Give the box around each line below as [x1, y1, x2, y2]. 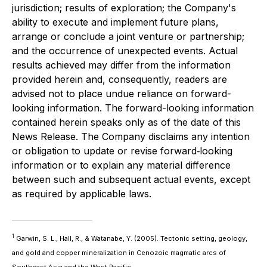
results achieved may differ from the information [12, 58, 231, 71]
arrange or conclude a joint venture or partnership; [12, 30, 244, 42]
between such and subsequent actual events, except [12, 173, 250, 185]
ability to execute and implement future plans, [12, 15, 219, 28]
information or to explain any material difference [12, 159, 231, 171]
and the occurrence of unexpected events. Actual [12, 44, 238, 57]
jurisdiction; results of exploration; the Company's [12, 1, 236, 14]
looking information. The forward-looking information [12, 101, 254, 114]
